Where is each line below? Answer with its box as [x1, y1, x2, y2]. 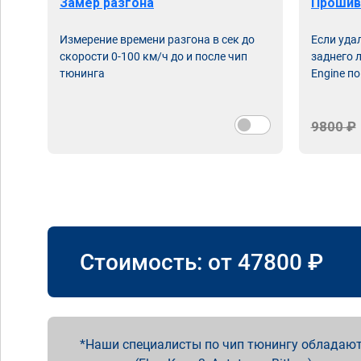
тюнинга [60, 67, 105, 80]
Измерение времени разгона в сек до [60, 33, 255, 46]
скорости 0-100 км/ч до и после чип [60, 50, 247, 63]
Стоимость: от [80, 248, 238, 276]
